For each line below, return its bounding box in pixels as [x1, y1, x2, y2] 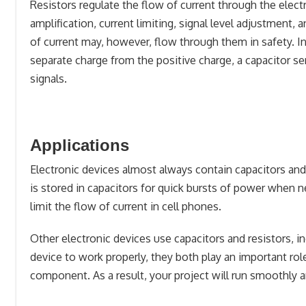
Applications [30, 136, 129, 154]
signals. [30, 72, 67, 85]
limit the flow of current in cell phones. [30, 199, 221, 213]
